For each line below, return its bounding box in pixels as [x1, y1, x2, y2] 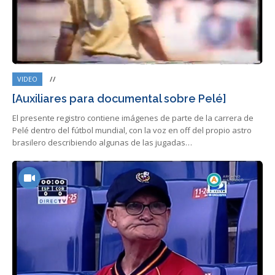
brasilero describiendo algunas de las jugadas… [12, 137, 192, 149]
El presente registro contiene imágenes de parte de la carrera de [12, 112, 254, 124]
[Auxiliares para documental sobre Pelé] [12, 92, 227, 106]
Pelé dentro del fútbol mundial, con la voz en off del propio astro [12, 125, 252, 136]
